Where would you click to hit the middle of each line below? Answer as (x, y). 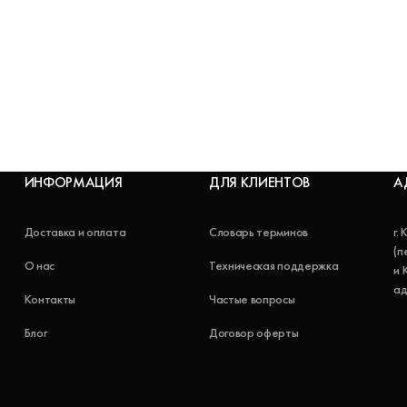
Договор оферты (253, 333)
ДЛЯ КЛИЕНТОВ (259, 182)
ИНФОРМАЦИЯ (73, 182)
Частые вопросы (252, 299)
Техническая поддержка (273, 266)
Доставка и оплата (75, 232)
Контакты (50, 299)
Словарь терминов (258, 232)
